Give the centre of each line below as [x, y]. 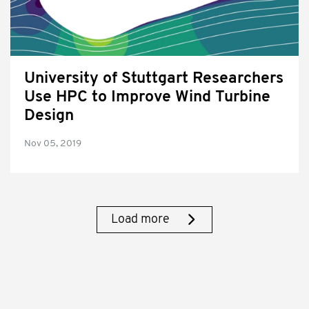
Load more [141, 220]
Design [49, 116]
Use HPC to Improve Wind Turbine [147, 98]
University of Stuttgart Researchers [154, 79]
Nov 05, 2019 [53, 144]
